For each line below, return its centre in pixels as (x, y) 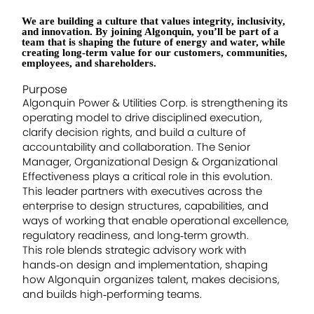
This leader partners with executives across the (142, 191)
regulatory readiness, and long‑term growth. (136, 235)
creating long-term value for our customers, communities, (155, 52)
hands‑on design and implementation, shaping (145, 265)
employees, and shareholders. (89, 63)
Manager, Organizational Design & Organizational (150, 162)
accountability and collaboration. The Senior (136, 147)
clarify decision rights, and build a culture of (134, 132)
